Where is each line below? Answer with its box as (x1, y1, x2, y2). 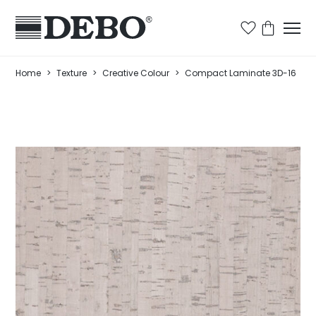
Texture (56, 67, 87, 79)
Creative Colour (102, 67, 170, 79)
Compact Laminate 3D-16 (185, 67, 297, 79)
